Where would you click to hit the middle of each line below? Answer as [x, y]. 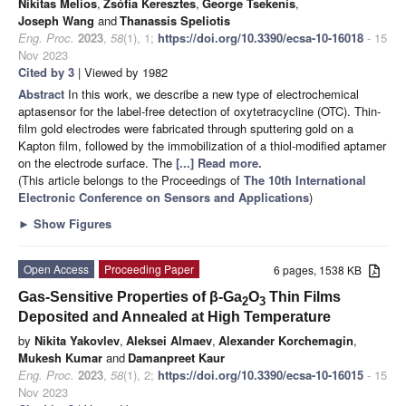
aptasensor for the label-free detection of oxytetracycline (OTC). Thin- [199, 111]
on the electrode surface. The [97, 162]
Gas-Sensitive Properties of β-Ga [130, 296]
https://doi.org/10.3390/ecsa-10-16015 [261, 374]
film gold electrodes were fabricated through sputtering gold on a [186, 128]
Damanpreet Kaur [176, 357]
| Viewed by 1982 [121, 72]
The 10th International [305, 179]
